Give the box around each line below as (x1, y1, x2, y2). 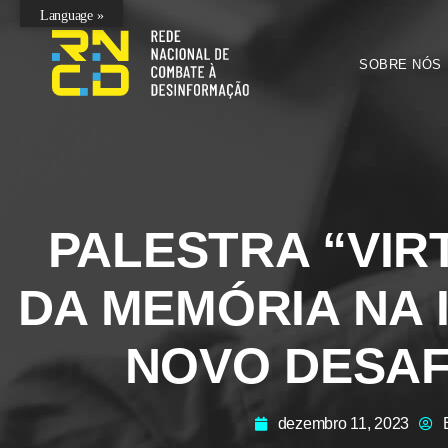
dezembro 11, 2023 (277, 415, 410, 433)
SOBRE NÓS (359, 57, 442, 73)
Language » (40, 8, 104, 23)
